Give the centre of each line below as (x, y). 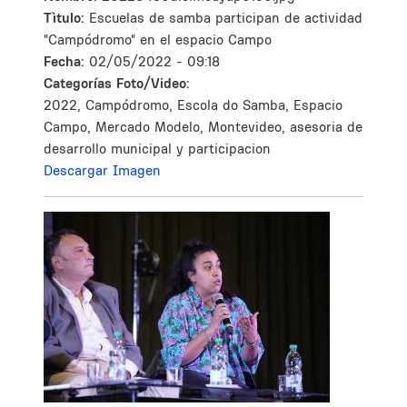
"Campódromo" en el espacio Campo (158, 40)
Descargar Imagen (102, 170)
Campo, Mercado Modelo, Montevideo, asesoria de (203, 127)
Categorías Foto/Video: (117, 83)
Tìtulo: (64, 18)
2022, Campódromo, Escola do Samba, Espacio (193, 105)
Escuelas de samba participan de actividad (226, 18)
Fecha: (66, 61)
